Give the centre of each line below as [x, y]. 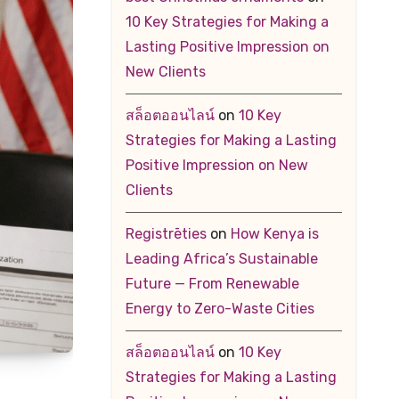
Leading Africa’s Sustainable [221, 259]
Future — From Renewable [212, 284]
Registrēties [166, 234]
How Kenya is [274, 234]
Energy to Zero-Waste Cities [220, 309]
